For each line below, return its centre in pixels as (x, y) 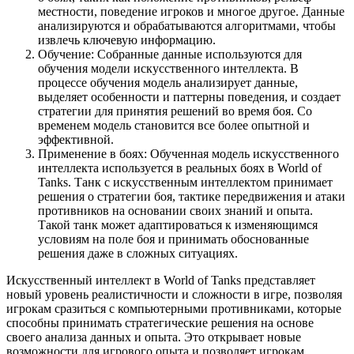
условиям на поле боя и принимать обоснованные (173, 239)
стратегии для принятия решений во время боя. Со (175, 111)
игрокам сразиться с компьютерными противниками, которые (174, 309)
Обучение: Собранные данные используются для (170, 55)
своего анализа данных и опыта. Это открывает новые (154, 337)
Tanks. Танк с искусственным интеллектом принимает (185, 183)
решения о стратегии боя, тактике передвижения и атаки (192, 197)
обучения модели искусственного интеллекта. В (168, 69)
